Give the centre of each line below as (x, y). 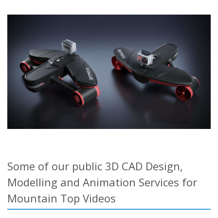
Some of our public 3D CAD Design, (95, 166)
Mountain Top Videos (62, 198)
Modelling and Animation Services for (102, 182)
